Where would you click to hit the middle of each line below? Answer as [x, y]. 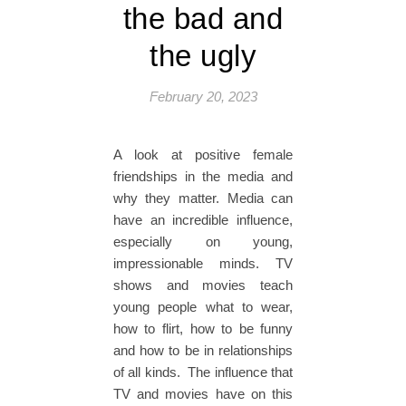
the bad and [203, 19]
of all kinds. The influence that [203, 372]
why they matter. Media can [203, 198]
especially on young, [203, 242]
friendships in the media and [203, 177]
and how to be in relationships [203, 351]
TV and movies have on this [203, 394]
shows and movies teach [203, 285]
